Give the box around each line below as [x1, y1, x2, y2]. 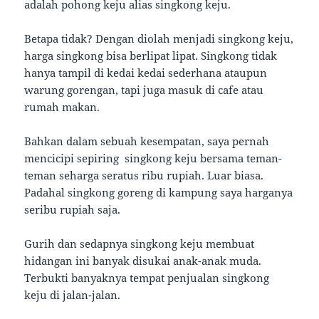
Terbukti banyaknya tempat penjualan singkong [24, 271, 270, 286]
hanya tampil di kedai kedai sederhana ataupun [24, 66, 268, 80]
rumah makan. [24, 100, 100, 115]
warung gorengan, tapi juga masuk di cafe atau [24, 83, 264, 98]
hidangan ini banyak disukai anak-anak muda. [24, 253, 262, 268]
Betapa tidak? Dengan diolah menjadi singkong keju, [24, 31, 294, 46]
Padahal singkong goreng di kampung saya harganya [24, 185, 293, 200]
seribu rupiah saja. [24, 202, 121, 217]
